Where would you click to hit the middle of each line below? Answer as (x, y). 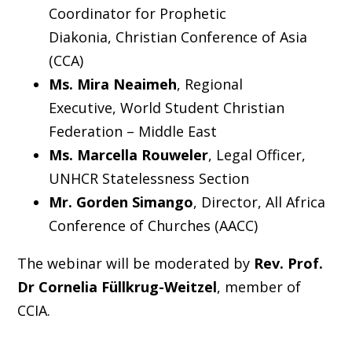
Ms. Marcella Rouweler (128, 154)
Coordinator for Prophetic (137, 13)
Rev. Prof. (288, 263)
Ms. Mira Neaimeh (112, 84)
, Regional (209, 84)
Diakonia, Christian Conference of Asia (178, 37)
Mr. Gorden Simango (121, 202)
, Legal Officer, (257, 154)
